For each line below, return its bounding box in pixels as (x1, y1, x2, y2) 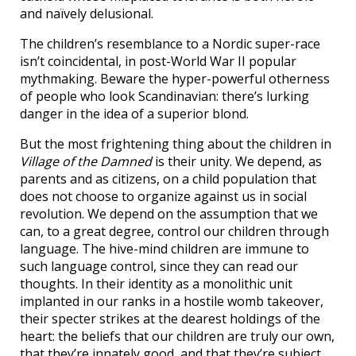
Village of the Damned (20, 152, 152, 170)
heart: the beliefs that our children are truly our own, (20, 327, 335, 345)
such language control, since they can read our (20, 257, 298, 275)
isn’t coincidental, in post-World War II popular (20, 52, 296, 70)
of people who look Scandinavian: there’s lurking (20, 87, 309, 105)
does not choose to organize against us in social (20, 187, 307, 205)
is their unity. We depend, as (152, 152, 322, 170)
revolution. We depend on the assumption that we (20, 204, 318, 222)
